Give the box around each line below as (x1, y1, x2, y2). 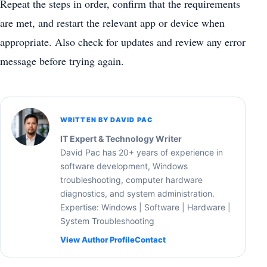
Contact (135, 235, 166, 245)
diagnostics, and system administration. (60, 188, 215, 199)
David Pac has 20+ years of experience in (60, 147, 223, 158)
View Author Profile (60, 235, 135, 245)
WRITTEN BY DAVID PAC (60, 116, 153, 125)
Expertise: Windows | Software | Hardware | (60, 202, 231, 213)
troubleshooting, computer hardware (60, 175, 203, 185)
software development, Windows (60, 161, 188, 172)
